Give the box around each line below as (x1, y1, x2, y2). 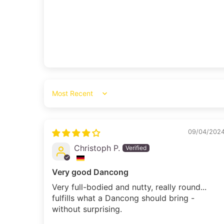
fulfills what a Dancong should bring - (52, 192, 194, 203)
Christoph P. (74, 142, 120, 153)
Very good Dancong (52, 166, 128, 177)
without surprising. (52, 203, 122, 214)
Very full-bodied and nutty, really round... (52, 181, 206, 192)
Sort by (51, 93, 80, 103)
